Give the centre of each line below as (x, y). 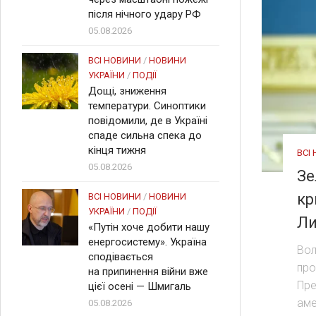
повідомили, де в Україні (148, 121)
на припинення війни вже (148, 272)
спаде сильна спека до (145, 135)
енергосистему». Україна (147, 242)
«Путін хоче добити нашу (149, 227)
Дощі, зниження (127, 91)
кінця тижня (117, 150)
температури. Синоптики (147, 106)
